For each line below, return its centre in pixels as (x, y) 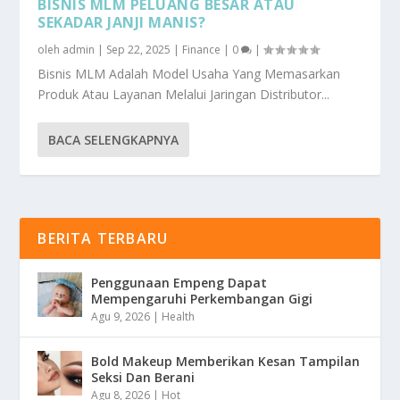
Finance (202, 49)
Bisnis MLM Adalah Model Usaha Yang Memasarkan (189, 73)
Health (179, 316)
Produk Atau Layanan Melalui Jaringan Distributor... (184, 94)
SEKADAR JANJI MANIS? (122, 22)
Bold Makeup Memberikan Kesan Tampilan (226, 361)
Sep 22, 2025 (139, 49)
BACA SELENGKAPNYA (114, 139)
